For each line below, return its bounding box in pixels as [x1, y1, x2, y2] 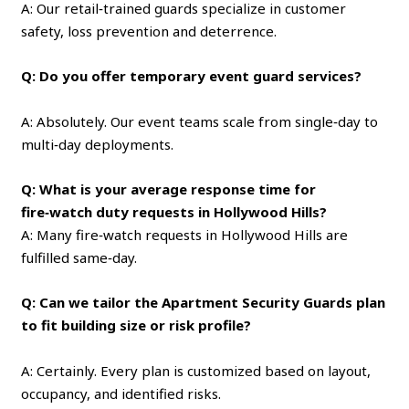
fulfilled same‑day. [21, 247, 138, 267]
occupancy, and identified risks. [21, 383, 222, 403]
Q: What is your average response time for [21, 179, 317, 198]
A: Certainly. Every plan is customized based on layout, [21, 361, 372, 380]
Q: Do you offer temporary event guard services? [21, 66, 362, 85]
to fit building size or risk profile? [21, 315, 252, 334]
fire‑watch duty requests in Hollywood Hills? [21, 202, 328, 221]
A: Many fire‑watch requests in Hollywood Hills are [21, 225, 349, 244]
